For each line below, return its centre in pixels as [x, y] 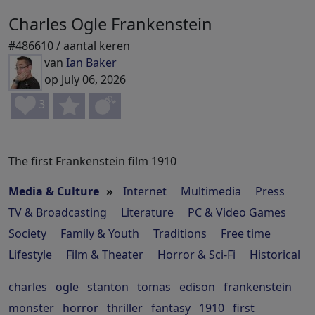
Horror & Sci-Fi [197, 255]
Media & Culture [54, 192]
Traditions [180, 234]
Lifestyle [30, 255]
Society [27, 234]
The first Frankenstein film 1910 [92, 161]
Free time [246, 234]
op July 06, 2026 [85, 80]
